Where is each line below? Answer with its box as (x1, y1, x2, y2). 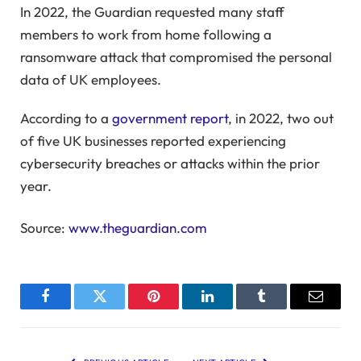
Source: (20, 219, 68, 236)
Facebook (44, 301, 101, 316)
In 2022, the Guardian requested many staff (20, 2, 284, 20)
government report (112, 110, 228, 127)
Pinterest (152, 301, 203, 316)
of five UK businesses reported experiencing (20, 132, 286, 150)
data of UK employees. (20, 70, 161, 88)
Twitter (98, 301, 140, 316)
